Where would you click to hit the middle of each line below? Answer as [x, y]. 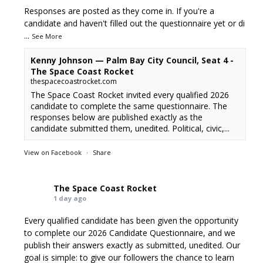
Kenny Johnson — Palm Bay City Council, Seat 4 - [132, 60]
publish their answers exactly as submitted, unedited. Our [132, 245]
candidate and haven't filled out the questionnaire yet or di [135, 23]
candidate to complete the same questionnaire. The [129, 106]
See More [47, 36]
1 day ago [70, 198]
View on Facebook [53, 152]
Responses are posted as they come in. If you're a [119, 11]
